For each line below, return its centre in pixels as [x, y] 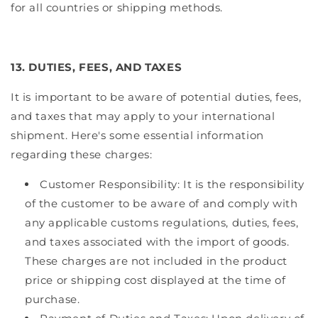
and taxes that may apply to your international [143, 116]
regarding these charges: [82, 154]
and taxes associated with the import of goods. [157, 241]
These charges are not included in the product [157, 261]
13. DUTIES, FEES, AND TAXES [97, 67]
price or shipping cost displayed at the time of [155, 280]
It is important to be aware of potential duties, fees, [156, 97]
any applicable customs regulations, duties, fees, [162, 222]
